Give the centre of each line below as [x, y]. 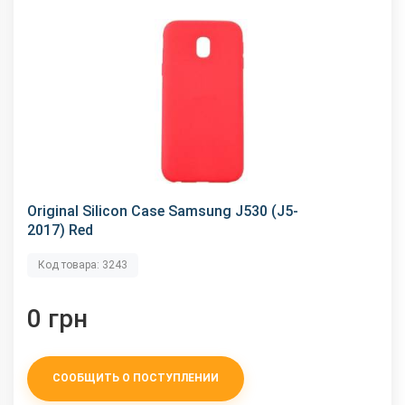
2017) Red [60, 230]
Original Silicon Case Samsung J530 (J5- [163, 211]
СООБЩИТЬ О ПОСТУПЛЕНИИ [136, 378]
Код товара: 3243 [83, 264]
